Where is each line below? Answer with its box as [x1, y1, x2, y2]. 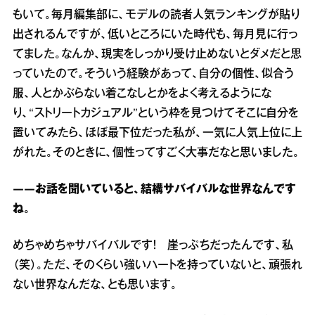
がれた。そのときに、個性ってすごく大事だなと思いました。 [13, 148, 300, 158]
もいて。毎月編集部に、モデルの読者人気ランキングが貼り [13, 10, 300, 20]
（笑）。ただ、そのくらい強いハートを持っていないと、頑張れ [13, 260, 302, 271]
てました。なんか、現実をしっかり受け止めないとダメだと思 [13, 49, 302, 60]
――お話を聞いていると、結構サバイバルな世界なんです [13, 184, 296, 195]
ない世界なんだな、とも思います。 [13, 280, 177, 290]
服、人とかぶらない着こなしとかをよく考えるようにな [13, 89, 271, 99]
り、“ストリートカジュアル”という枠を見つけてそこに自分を [13, 108, 299, 119]
